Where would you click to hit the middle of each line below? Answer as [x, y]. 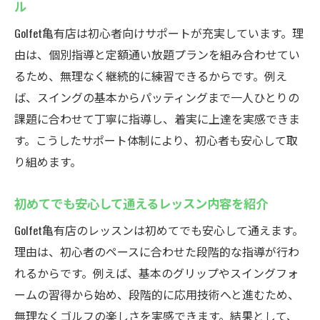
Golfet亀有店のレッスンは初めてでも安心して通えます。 [159, 230]
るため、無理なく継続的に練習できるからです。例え [151, 76]
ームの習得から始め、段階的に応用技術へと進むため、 [157, 294]
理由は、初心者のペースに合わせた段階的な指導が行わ [157, 251]
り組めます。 [48, 161]
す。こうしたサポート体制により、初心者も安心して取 [156, 140]
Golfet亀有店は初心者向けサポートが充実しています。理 [159, 33]
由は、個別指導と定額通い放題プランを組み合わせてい [157, 54]
